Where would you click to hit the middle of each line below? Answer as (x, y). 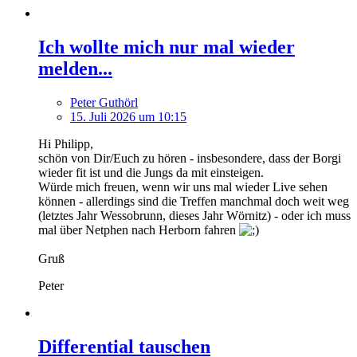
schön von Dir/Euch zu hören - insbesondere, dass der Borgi (190, 159)
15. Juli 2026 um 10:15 (128, 117)
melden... (75, 69)
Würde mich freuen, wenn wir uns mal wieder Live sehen (183, 187)
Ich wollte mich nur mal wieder (167, 47)
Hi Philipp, (66, 144)
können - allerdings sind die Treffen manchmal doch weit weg (194, 202)
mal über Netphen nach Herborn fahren (139, 230)
